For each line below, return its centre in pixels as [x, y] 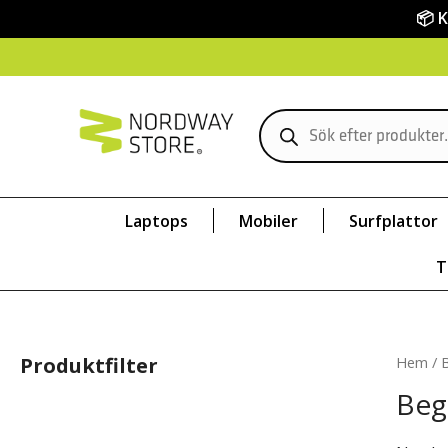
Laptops [156, 220]
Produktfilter [89, 365]
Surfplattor [393, 220]
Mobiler [268, 220]
